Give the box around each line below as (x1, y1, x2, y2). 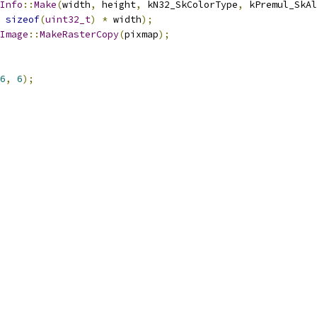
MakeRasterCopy (40, 28, 119, 40)
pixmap (125, 28, 158, 40)
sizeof (6, 13, 40, 25)
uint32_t (45, 13, 91, 25)
